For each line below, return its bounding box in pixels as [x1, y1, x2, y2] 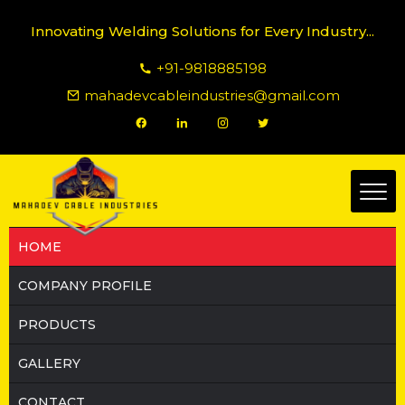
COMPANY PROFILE [18, 278, 152, 294]
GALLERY [18, 355, 80, 372]
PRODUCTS [18, 316, 96, 333]
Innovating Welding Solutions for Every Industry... [31, 23, 374, 40]
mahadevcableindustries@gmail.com [83, 87, 340, 104]
